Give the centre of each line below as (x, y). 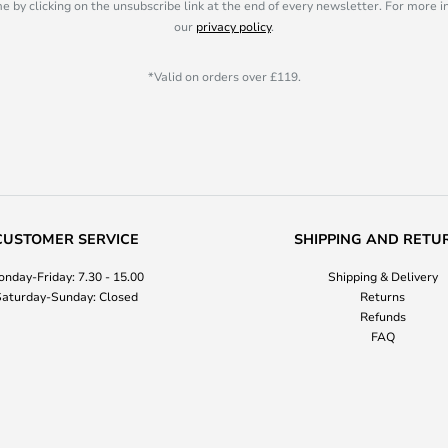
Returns (382, 296)
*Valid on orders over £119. (224, 76)
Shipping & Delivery (382, 276)
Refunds (382, 316)
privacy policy (233, 26)
